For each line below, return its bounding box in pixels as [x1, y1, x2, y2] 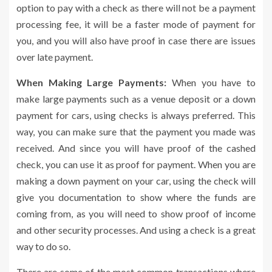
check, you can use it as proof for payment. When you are [16, 158, 256, 170]
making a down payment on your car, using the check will [16, 174, 256, 186]
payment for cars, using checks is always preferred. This [16, 109, 256, 121]
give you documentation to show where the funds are [16, 191, 256, 203]
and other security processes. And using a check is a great [16, 223, 256, 236]
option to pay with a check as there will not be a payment [16, 1, 256, 13]
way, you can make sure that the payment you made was [16, 125, 256, 137]
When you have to [171, 76, 256, 88]
